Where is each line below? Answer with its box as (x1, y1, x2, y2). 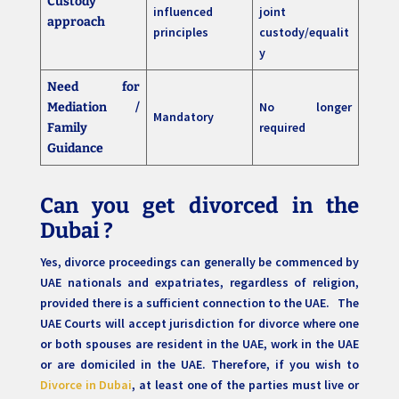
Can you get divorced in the (39, 193, 360, 219)
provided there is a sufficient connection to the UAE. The (39, 295, 360, 312)
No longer (258, 99, 352, 116)
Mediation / (46, 100, 140, 116)
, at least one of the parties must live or (132, 377, 360, 394)
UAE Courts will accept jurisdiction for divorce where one (39, 315, 360, 332)
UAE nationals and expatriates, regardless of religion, (39, 274, 360, 291)
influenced (152, 4, 213, 20)
